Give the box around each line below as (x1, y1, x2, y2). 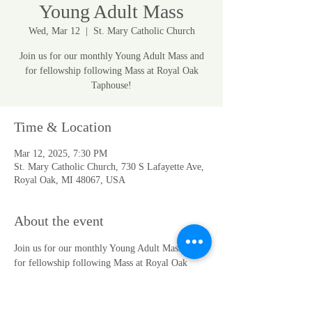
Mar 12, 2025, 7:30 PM (14, 148, 107, 159)
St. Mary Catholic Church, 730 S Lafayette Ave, (14, 162, 204, 172)
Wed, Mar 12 (28, 26, 80, 36)
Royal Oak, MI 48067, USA (14, 175, 125, 185)
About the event (14, 213, 104, 228)
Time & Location (14, 119, 111, 134)
